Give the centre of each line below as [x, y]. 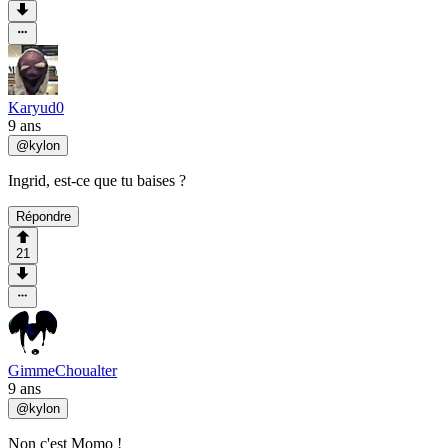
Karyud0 [36, 107]
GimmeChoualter [62, 371]
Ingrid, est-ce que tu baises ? [97, 180]
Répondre [43, 216]
